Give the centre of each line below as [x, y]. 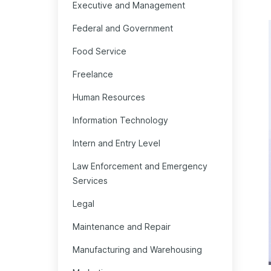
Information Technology [120, 120]
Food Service [100, 51]
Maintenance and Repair [122, 227]
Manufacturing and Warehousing [137, 250]
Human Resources [109, 97]
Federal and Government [123, 28]
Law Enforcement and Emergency [140, 166]
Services [90, 181]
